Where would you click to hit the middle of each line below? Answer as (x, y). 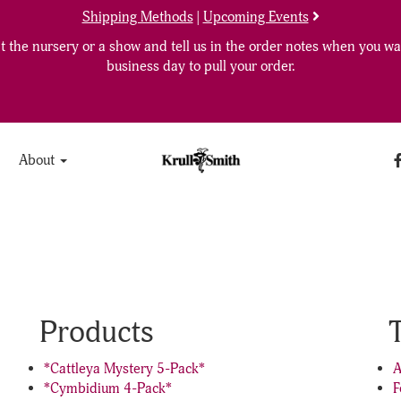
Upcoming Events (256, 17)
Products (97, 333)
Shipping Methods (137, 17)
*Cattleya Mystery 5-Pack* (124, 369)
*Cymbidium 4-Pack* (108, 388)
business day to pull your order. (200, 66)
